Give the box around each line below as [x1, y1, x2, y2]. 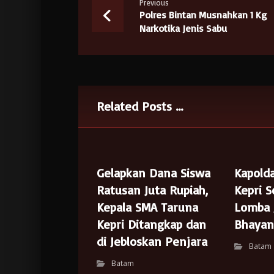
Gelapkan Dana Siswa [96, 165, 210, 180]
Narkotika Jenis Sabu [139, 22, 227, 34]
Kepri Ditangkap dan [96, 217, 206, 232]
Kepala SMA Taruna [96, 199, 198, 215]
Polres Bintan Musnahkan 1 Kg [139, 9, 267, 21]
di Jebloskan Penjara [96, 234, 207, 249]
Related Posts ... [96, 98, 183, 114]
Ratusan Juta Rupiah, [96, 182, 208, 198]
